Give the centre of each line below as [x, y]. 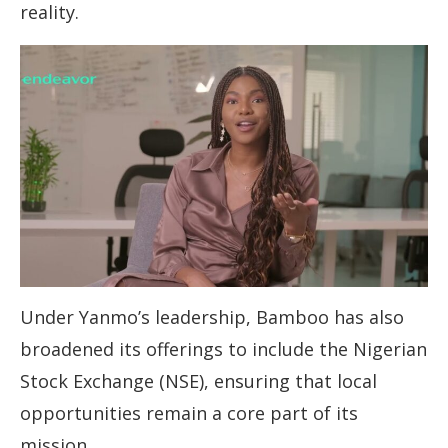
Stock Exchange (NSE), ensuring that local [198, 381]
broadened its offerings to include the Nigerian [223, 349]
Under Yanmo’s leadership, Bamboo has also [212, 317]
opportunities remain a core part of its [189, 413]
